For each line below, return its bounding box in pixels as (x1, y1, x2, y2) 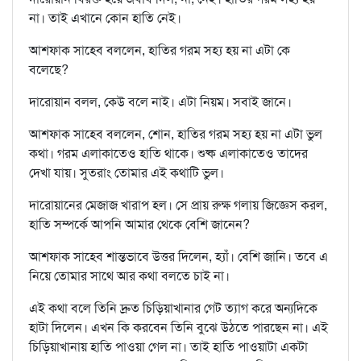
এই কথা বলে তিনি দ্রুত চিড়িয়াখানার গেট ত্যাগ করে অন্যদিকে (29, 300, 317, 317)
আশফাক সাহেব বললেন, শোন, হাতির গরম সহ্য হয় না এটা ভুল (29, 126, 322, 143)
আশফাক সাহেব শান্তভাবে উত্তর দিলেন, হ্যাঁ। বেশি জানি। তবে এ (29, 248, 328, 266)
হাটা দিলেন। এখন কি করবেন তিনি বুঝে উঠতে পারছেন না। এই (29, 319, 328, 337)
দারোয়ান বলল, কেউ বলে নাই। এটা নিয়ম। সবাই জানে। (29, 93, 292, 111)
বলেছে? (29, 61, 68, 79)
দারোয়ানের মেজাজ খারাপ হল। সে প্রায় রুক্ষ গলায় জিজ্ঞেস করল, (29, 197, 327, 214)
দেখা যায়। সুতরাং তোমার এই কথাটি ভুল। (29, 164, 224, 182)
